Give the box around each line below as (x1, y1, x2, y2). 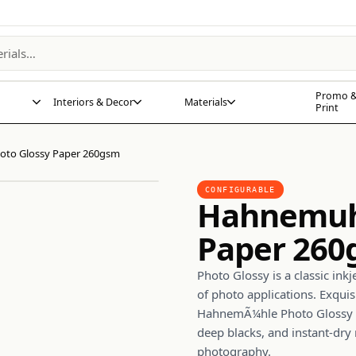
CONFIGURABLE (205, 185, 276, 194)
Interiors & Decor (53, 95, 133, 109)
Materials (184, 95, 227, 109)
